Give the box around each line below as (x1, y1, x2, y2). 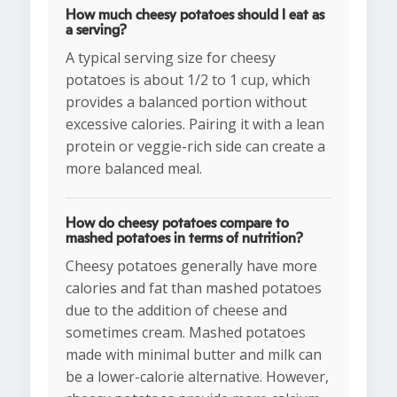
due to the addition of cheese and (66, 300, 287, 321)
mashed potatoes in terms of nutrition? (66, 231, 303, 246)
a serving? (66, 23, 127, 38)
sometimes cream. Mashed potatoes (66, 323, 306, 343)
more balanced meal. (66, 159, 202, 179)
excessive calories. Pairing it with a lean (66, 114, 324, 135)
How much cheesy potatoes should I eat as (66, 8, 324, 23)
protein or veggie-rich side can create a (66, 136, 325, 157)
